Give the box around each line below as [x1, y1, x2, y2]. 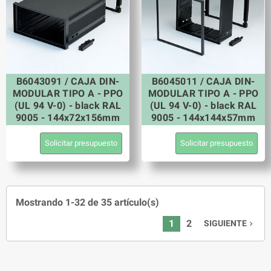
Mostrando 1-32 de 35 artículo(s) [16, 197, 159, 209]
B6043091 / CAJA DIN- [16, 75, 120, 87]
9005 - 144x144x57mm [151, 111, 256, 123]
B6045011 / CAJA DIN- [151, 75, 255, 87]
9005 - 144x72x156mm [15, 111, 120, 123]
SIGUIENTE [204, 218, 247, 229]
